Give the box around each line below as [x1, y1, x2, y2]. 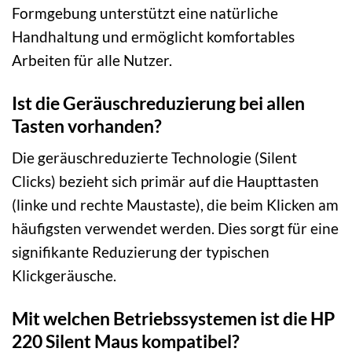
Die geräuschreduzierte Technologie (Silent [12, 148, 297, 167]
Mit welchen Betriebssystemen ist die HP [12, 307, 335, 330]
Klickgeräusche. [12, 266, 116, 285]
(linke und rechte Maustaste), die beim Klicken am [12, 196, 339, 214]
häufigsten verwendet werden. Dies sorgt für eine [12, 219, 339, 238]
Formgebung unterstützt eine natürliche [12, 3, 278, 22]
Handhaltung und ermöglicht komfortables [12, 27, 295, 46]
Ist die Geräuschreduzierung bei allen [12, 91, 305, 114]
